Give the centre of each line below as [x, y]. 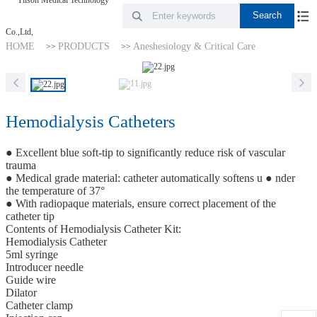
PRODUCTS [83, 46]
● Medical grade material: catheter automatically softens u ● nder [151, 178]
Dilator [22, 293]
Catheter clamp [40, 306]
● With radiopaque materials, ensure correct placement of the [141, 204]
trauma [21, 166]
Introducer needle [45, 267]
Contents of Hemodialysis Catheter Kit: [94, 229]
